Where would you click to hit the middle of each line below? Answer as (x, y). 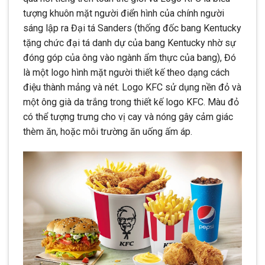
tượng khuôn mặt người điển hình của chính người (124, 14)
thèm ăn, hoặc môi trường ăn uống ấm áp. (108, 132)
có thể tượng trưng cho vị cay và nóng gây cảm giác (128, 117)
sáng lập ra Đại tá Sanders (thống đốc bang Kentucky (132, 28)
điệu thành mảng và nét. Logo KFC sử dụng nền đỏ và (132, 88)
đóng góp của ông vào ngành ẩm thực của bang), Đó (130, 58)
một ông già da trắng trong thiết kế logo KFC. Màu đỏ (131, 102)
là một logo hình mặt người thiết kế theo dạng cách (126, 73)
